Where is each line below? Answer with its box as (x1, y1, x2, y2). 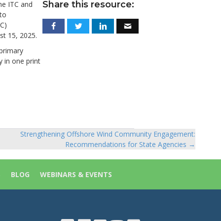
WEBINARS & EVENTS (39, 170, 112, 180)
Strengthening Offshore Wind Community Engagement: (20, 129, 195, 139)
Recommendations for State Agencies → (65, 140, 195, 149)
